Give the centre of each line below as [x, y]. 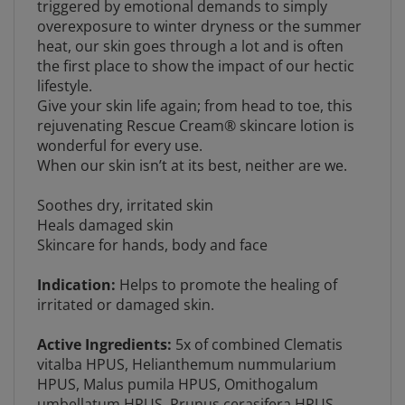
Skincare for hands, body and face [152, 231]
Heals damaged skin [105, 211]
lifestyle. [65, 71]
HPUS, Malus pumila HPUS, [129, 370]
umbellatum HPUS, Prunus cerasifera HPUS [185, 390]
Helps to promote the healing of [226, 270]
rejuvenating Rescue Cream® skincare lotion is [196, 111]
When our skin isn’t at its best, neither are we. [192, 151]
